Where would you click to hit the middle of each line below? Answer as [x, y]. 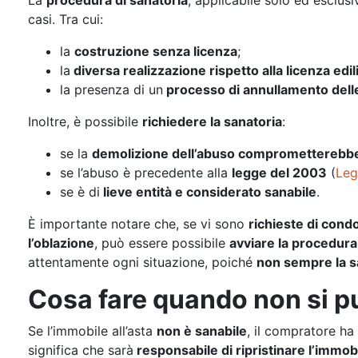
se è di [80, 192]
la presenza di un [111, 89]
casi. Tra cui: [66, 19]
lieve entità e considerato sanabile [208, 192]
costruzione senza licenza [156, 51]
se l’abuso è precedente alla [146, 173]
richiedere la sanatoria [212, 121]
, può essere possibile [162, 243]
